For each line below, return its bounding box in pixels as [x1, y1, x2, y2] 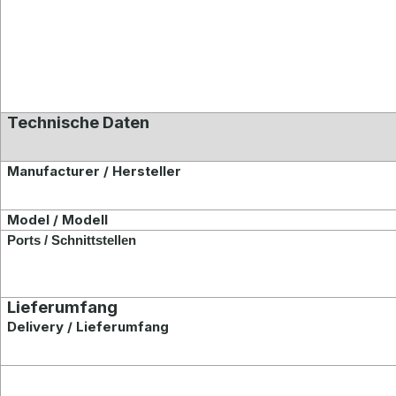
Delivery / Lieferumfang [7, 318, 170, 335]
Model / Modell [7, 211, 109, 228]
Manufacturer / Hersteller [7, 163, 182, 179]
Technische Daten [7, 112, 150, 133]
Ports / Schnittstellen [7, 232, 137, 247]
